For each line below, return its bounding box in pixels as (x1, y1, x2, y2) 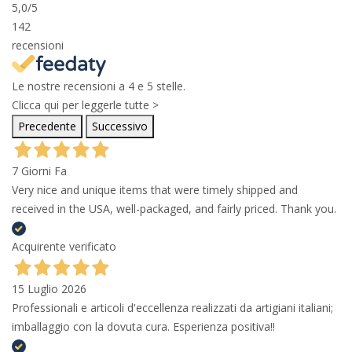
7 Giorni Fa (12, 163, 67, 179)
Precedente (18, 119, 76, 134)
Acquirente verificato (12, 239, 116, 255)
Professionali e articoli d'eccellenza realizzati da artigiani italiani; (12, 300, 333, 316)
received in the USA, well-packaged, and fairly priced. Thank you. (12, 201, 336, 217)
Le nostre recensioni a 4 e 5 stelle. (12, 79, 185, 94)
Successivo (92, 119, 148, 134)
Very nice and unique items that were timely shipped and (12, 182, 298, 198)
